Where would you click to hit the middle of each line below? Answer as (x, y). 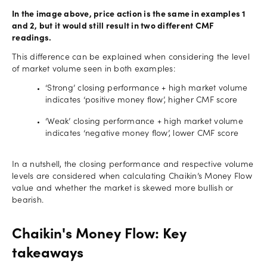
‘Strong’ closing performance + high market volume (147, 89)
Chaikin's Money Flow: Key (99, 235)
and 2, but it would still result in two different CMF (113, 27)
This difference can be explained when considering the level (131, 58)
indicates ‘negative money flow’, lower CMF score (142, 134)
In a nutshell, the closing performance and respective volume (133, 165)
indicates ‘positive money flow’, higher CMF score (142, 100)
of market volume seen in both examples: (94, 69)
